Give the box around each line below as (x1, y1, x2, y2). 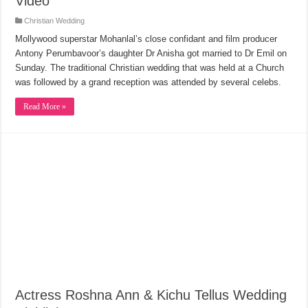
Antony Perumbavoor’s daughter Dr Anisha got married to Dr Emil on (15, 47, 287, 58)
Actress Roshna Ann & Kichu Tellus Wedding (15, 287, 287, 302)
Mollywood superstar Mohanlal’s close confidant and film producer (15, 33, 278, 44)
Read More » (23, 101, 67, 111)
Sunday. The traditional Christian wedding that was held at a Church (15, 62, 285, 73)
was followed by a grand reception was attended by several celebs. (15, 76, 282, 87)
